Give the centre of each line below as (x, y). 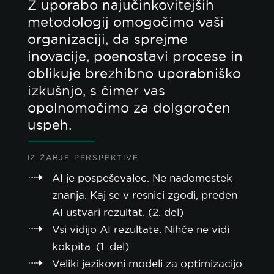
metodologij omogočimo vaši (125, 22)
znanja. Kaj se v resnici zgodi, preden (144, 195)
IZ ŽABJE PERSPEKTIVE (83, 157)
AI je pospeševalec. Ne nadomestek (142, 178)
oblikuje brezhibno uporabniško (134, 73)
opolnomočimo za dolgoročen (129, 108)
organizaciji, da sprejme (107, 39)
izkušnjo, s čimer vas (96, 91)
